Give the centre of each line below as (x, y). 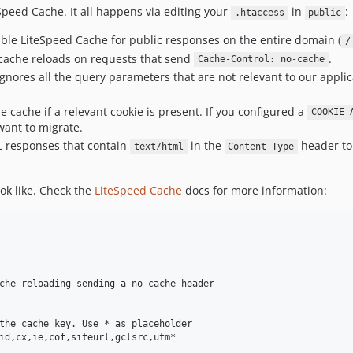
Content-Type (261, 147)
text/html (158, 147)
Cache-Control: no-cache (261, 59)
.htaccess (259, 13)
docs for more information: (254, 190)
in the (206, 145)
